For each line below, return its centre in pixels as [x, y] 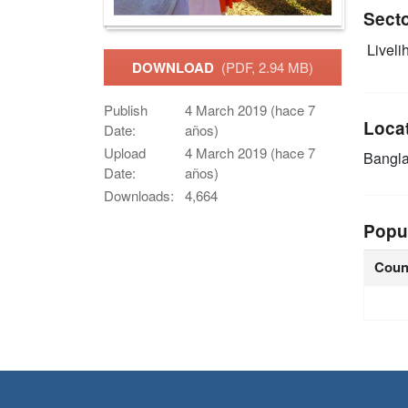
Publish [126, 110]
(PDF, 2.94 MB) [267, 66]
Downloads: [139, 195]
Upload [125, 153]
